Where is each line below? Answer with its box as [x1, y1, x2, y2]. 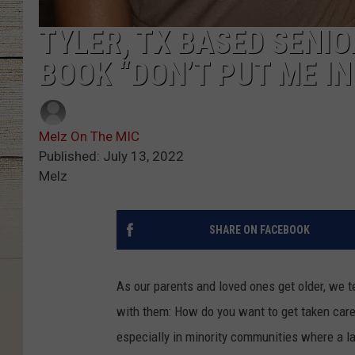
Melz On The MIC [39, 128, 139, 145]
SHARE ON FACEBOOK [208, 223, 310, 237]
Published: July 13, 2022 [39, 148, 184, 165]
